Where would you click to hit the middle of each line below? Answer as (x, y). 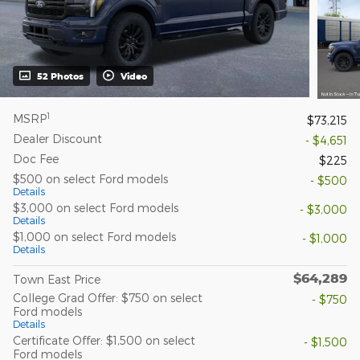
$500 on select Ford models (90, 179)
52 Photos (60, 76)
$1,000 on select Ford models (94, 237)
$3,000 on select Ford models (96, 208)
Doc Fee (36, 159)
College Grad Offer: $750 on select (108, 298)
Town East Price (57, 280)
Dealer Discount (57, 139)
